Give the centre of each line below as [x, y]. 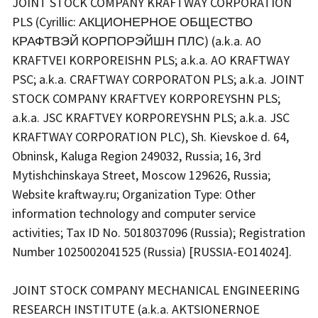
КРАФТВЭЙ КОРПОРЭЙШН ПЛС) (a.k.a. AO [137, 41]
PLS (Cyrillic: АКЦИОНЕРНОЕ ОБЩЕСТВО [132, 22]
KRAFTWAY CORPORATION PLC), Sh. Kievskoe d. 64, [150, 137]
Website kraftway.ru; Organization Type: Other [134, 194]
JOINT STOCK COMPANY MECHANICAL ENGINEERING [156, 290]
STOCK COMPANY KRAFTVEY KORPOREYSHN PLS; [146, 99]
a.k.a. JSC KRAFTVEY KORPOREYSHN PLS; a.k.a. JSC [151, 118]
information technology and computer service [134, 214]
